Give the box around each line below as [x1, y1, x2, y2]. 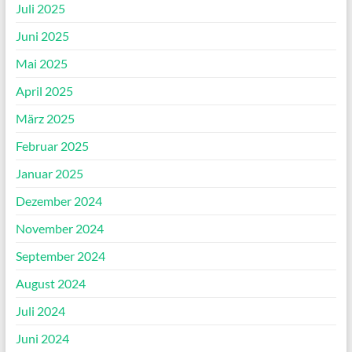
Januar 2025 [15, 166, 83, 181]
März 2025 [15, 111, 75, 126]
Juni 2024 [15, 331, 69, 346]
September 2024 [15, 248, 105, 264]
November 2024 [15, 221, 104, 236]
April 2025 [15, 83, 73, 99]
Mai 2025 [15, 56, 68, 71]
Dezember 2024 [15, 193, 102, 209]
